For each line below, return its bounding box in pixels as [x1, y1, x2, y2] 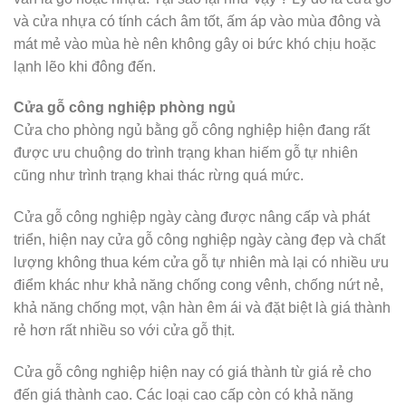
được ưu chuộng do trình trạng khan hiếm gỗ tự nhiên [14, 145, 358, 161]
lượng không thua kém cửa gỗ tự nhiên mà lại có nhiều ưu [14, 255, 389, 271]
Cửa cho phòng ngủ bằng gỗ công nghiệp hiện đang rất [14, 122, 370, 139]
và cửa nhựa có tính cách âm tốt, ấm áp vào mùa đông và [14, 13, 381, 29]
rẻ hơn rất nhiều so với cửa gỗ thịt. [14, 323, 235, 339]
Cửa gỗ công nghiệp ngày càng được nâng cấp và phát [14, 209, 370, 226]
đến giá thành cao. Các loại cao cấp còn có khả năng [14, 386, 353, 402]
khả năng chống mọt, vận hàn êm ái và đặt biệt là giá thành [14, 300, 391, 316]
